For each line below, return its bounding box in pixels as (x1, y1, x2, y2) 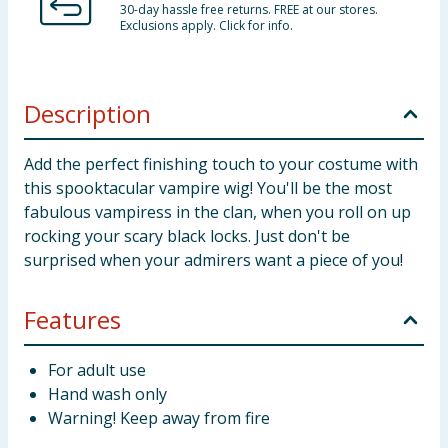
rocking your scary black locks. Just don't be (24, 225, 350, 247)
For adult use (48, 359, 146, 381)
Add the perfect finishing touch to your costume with (24, 153, 418, 175)
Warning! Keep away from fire (48, 407, 270, 429)
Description (24, 97, 151, 130)
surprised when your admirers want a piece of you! (24, 249, 403, 271)
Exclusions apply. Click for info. (120, 17, 293, 34)
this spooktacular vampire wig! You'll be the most (24, 177, 392, 199)
